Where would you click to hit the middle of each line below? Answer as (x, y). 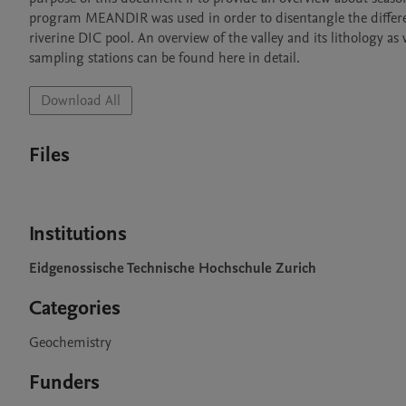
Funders (64, 382)
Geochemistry (70, 343)
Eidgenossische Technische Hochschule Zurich (173, 268)
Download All (81, 101)
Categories (75, 308)
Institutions (78, 234)
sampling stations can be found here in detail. (164, 58)
